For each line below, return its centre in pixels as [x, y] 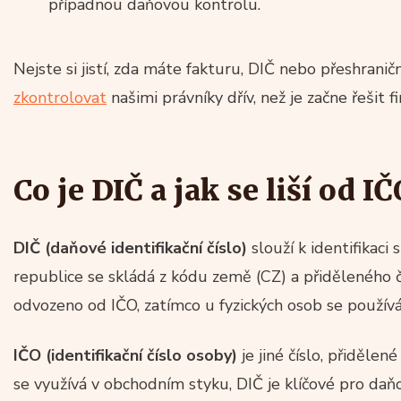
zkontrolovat [60, 97]
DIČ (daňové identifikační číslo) [130, 247]
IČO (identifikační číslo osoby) [125, 355]
